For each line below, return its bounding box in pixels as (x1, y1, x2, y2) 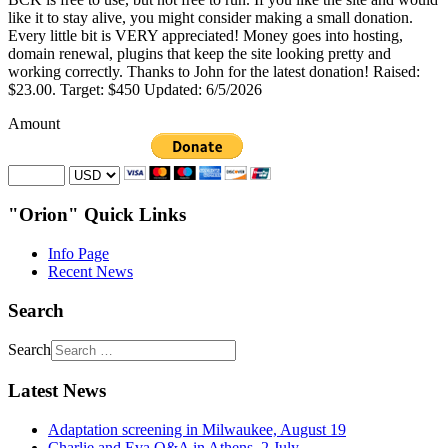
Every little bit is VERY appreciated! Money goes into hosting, (8, 26, 403, 44)
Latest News (8, 380, 106, 402)
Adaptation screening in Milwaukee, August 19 (48, 420, 346, 438)
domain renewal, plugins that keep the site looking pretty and (8, 44, 391, 62)
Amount (8, 114, 60, 132)
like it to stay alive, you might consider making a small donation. (8, 8, 413, 26)
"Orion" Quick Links (8, 204, 186, 226)
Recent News (48, 262, 133, 280)
